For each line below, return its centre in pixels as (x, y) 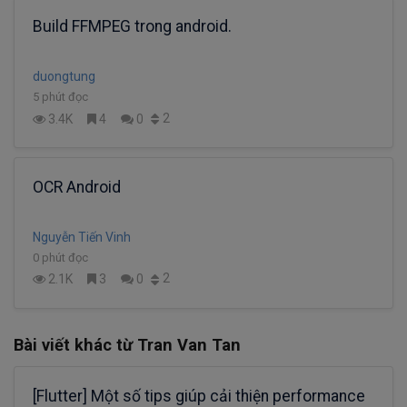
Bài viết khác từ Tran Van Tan (127, 344)
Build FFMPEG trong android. (132, 27)
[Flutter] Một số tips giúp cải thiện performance (199, 396)
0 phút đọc (60, 258)
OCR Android (77, 188)
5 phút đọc (60, 97)
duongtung (64, 77)
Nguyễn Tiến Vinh (82, 238)
